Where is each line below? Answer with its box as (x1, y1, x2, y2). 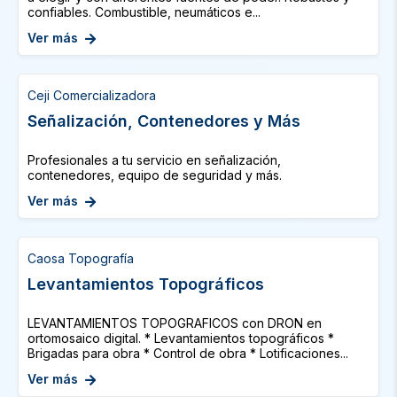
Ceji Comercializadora (27, 88, 156, 103)
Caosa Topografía (27, 251, 134, 266)
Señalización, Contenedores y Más (27, 112, 300, 130)
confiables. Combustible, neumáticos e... (27, 4, 261, 19)
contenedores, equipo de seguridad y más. (27, 167, 282, 183)
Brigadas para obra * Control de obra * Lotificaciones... (27, 346, 348, 361)
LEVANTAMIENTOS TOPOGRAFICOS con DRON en (27, 315, 322, 331)
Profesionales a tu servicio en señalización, (27, 152, 281, 167)
